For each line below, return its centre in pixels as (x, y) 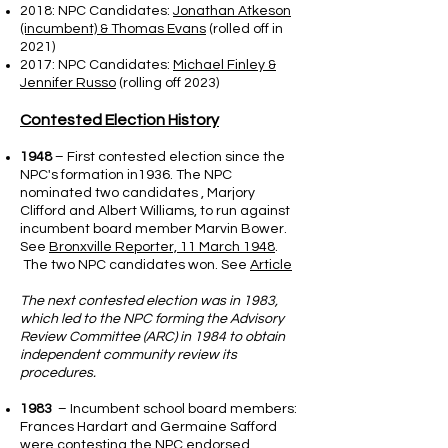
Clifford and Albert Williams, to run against (155, 211)
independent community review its (128, 355)
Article (271, 265)
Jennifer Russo (68, 83)
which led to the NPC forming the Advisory (152, 319)
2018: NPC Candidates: (96, 11)
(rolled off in (244, 29)
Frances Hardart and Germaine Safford (148, 427)
